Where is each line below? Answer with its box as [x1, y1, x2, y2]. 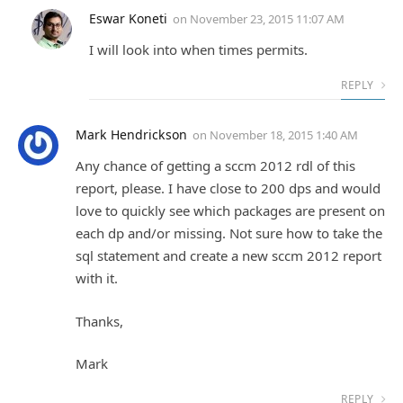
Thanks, [76, 311, 123, 330]
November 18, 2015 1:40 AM [210, 127, 358, 144]
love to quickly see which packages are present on [76, 201, 385, 220]
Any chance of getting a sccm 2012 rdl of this [76, 157, 355, 175]
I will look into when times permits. [89, 40, 308, 59]
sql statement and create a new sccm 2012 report [76, 246, 381, 265]
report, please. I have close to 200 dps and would [76, 179, 381, 198]
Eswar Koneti [89, 10, 167, 28]
